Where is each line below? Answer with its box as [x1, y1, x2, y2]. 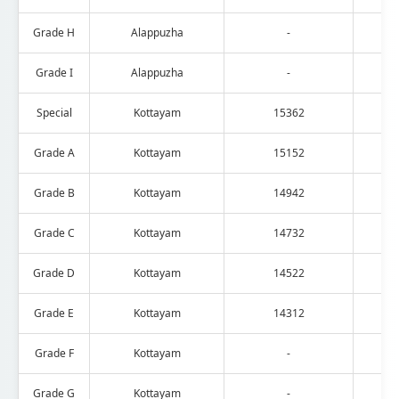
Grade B [33, 184, 75, 200]
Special [36, 104, 72, 120]
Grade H [33, 24, 75, 40]
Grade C [33, 224, 75, 240]
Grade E [34, 305, 74, 321]
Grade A [33, 144, 75, 160]
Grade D [33, 265, 75, 281]
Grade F [34, 345, 74, 361]
